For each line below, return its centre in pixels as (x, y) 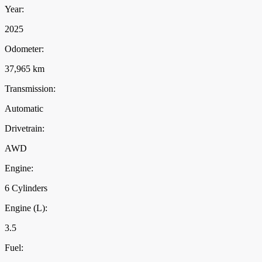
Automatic (24, 109)
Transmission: (30, 89)
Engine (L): (26, 208)
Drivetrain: (25, 129)
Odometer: (24, 49)
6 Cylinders (26, 188)
